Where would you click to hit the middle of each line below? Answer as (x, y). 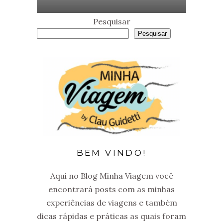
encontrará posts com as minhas (111, 189)
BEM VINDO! (111, 153)
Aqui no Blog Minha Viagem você (111, 175)
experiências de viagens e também (111, 202)
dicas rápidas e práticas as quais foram (111, 216)
